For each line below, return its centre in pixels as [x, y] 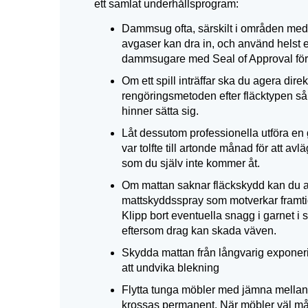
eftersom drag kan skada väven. [199, 231]
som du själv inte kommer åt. [191, 163]
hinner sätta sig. [160, 111]
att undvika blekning [170, 268]
